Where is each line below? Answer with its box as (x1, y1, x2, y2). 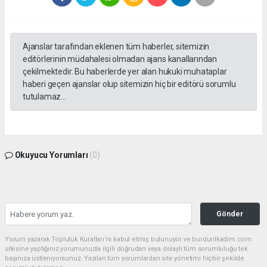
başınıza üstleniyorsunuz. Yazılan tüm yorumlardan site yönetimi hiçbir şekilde (5, 254, 245, 263)
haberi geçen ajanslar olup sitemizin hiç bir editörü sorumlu (23, 79, 236, 89)
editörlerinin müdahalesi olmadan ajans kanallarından (23, 54, 218, 64)
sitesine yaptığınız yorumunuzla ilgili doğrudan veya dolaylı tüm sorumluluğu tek (5, 245, 248, 253)
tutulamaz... (23, 92, 66, 102)
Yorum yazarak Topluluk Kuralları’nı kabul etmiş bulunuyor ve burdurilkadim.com (5, 235, 252, 244)
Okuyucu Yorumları (13, 150, 90, 160)
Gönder (216, 209, 244, 219)
